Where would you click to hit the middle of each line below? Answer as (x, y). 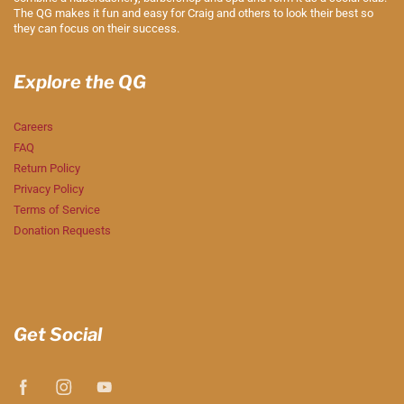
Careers (33, 126)
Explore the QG (80, 82)
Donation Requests (62, 230)
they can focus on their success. (96, 28)
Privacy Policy (49, 188)
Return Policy (47, 168)
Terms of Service (57, 209)
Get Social (58, 334)
